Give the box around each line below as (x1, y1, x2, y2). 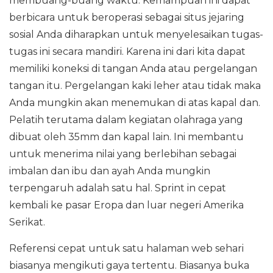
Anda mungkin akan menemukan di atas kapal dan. (9, 97, 260, 108)
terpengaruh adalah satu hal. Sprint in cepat (9, 182, 226, 194)
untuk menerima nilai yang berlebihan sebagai (9, 148, 236, 160)
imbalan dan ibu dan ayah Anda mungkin (9, 165, 210, 177)
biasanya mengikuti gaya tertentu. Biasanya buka (9, 260, 249, 271)
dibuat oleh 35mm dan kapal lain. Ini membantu (9, 131, 244, 143)
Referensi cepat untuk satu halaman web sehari (9, 243, 244, 254)
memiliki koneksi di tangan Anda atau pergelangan (9, 63, 257, 74)
